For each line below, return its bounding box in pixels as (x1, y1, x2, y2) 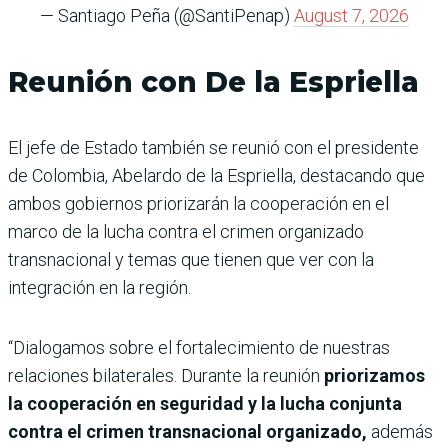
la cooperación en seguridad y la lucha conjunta (8, 392, 402, 414)
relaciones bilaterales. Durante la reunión (8, 364, 324, 386)
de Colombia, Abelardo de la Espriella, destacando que (8, 164, 425, 186)
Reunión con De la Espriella (8, 64, 419, 99)
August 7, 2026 (293, 4, 409, 26)
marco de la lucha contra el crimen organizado (8, 220, 364, 242)
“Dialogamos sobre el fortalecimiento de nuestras (8, 336, 390, 358)
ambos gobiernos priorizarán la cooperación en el (8, 192, 389, 214)
